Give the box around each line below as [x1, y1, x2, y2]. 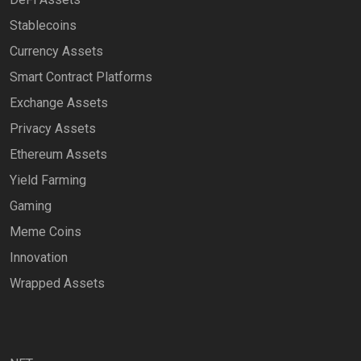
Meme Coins [10, 224, 81, 239]
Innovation [10, 250, 68, 265]
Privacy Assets [10, 121, 96, 136]
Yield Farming [10, 172, 86, 188]
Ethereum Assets [10, 147, 107, 162]
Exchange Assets [10, 95, 108, 110]
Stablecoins [10, 18, 77, 33]
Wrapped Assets [10, 276, 105, 291]
